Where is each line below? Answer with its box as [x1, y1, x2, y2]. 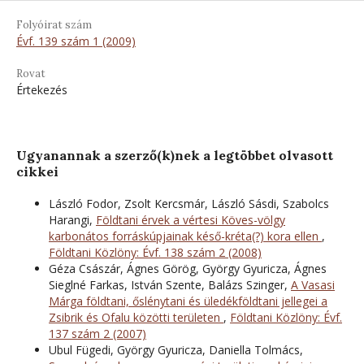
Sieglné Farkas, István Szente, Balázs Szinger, [49, 276, 291, 292]
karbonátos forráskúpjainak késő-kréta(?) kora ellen [49, 227, 322, 244]
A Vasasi [291, 276, 335, 292]
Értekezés [16, 81, 67, 97]
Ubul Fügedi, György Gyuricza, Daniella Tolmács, [49, 341, 303, 357]
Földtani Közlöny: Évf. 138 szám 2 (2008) [49, 244, 262, 260]
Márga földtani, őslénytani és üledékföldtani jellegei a [49, 292, 327, 309]
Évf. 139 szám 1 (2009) [16, 32, 136, 49]
